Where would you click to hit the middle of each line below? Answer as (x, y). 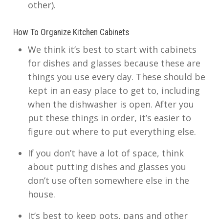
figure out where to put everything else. (112, 131)
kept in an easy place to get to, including (114, 90)
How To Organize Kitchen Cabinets (71, 32)
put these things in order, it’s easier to (109, 118)
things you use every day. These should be (116, 77)
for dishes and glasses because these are (114, 63)
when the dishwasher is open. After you (111, 104)
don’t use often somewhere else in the (108, 180)
